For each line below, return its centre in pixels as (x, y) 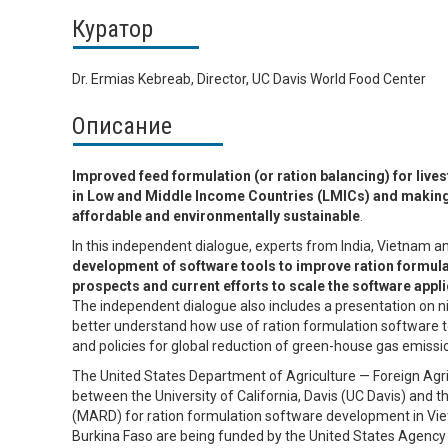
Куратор (112, 29)
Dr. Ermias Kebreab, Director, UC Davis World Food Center (249, 78)
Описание (122, 125)
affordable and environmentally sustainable (216, 215)
